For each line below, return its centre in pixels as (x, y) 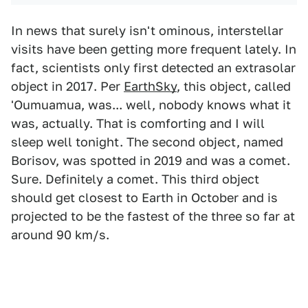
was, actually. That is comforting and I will (138, 124)
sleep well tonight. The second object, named (147, 142)
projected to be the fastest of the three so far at (153, 217)
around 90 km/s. (60, 235)
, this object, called (234, 87)
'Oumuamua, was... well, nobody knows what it (151, 105)
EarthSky (150, 87)
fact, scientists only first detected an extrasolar (153, 68)
